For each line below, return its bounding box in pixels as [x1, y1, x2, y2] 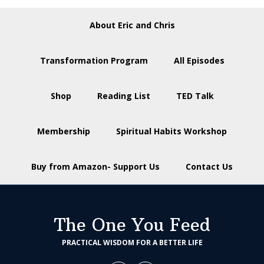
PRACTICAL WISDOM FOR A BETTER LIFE [61, 237, 203, 247]
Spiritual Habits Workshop [116, 125, 227, 137]
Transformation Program [39, 54, 148, 66]
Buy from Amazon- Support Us [31, 160, 160, 172]
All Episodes [173, 54, 225, 66]
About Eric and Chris [89, 19, 175, 31]
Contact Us [186, 160, 233, 172]
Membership [37, 125, 90, 137]
